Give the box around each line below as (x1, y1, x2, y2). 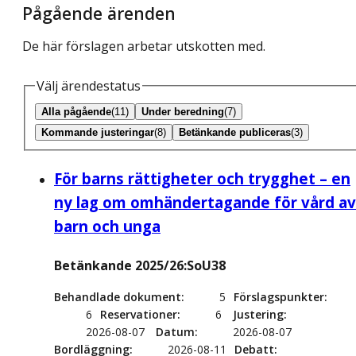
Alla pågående (41, 106, 111, 118)
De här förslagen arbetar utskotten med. (22, 37, 265, 55)
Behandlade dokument (54, 289, 181, 305)
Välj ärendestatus (37, 76, 141, 95)
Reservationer (100, 307, 177, 323)
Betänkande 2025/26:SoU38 (54, 257, 226, 275)
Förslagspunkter (234, 289, 324, 305)
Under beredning (141, 106, 224, 118)
